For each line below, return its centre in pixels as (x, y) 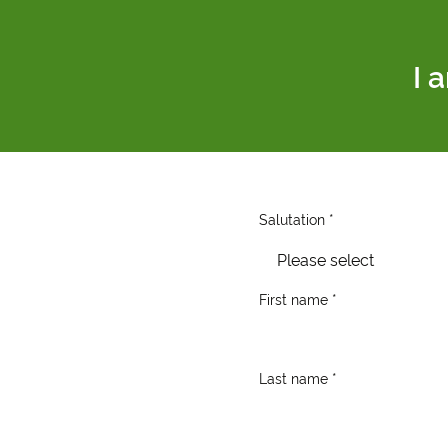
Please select (325, 261)
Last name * (297, 378)
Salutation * (296, 219)
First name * (297, 299)
